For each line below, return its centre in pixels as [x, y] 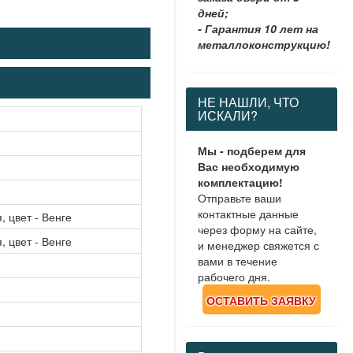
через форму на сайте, [257, 229]
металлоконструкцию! [264, 44]
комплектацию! [240, 182]
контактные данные [248, 214]
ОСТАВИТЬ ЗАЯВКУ [262, 300]
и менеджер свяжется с [258, 245]
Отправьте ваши [239, 198]
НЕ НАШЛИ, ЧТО [248, 102]
